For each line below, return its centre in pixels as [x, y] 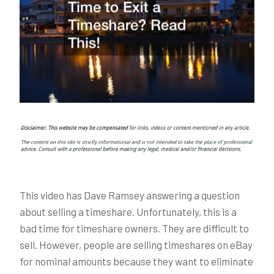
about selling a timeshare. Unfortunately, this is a [128, 211]
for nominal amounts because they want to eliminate [136, 261]
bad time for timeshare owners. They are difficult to [134, 228]
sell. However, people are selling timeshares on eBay [136, 244]
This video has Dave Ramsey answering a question [130, 195]
